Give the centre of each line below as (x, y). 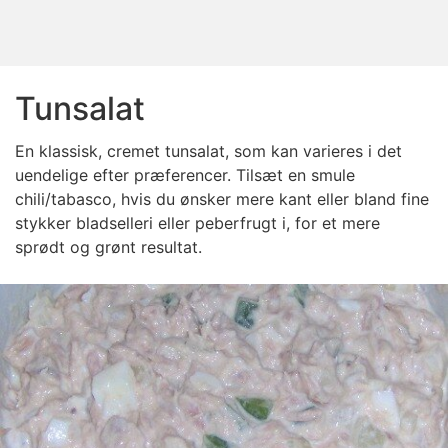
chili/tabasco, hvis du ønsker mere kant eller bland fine (222, 199)
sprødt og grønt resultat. (108, 247)
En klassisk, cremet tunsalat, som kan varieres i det (208, 151)
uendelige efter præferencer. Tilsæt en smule (185, 175)
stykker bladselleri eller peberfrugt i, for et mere (197, 223)
